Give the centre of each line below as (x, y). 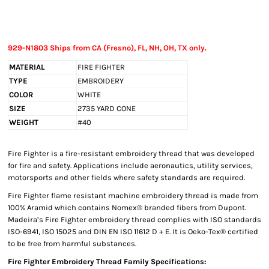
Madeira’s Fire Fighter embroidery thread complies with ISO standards (134, 219)
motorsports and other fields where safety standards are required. (126, 177)
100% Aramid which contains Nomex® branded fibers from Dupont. (127, 207)
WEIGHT (24, 122)
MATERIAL (27, 67)
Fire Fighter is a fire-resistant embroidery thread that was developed (131, 153)
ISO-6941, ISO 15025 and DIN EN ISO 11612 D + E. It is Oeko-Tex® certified (133, 231)
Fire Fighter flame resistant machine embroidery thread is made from (133, 195)
